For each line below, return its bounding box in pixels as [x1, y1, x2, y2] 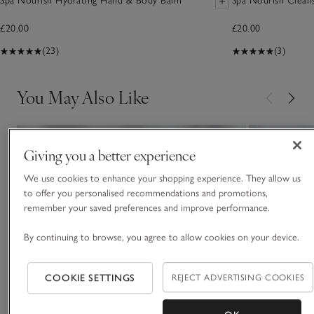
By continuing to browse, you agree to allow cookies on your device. [23, 231, 299, 244]
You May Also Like [17, 85, 150, 109]
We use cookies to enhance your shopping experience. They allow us [23, 172, 301, 185]
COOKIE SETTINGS [45, 272, 135, 285]
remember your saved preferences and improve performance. [23, 202, 273, 214]
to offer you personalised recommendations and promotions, [23, 187, 268, 200]
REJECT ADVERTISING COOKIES [172, 272, 305, 283]
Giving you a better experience [23, 145, 196, 165]
